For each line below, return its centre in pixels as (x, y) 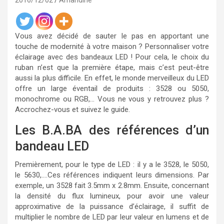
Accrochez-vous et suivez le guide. (72, 109)
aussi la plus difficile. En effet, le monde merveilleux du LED (112, 78)
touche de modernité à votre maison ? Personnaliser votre (112, 46)
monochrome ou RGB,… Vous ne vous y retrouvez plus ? (112, 99)
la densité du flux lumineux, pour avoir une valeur (112, 196)
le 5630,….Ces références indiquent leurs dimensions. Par (112, 175)
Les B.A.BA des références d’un (112, 130)
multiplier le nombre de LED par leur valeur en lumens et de (112, 217)
